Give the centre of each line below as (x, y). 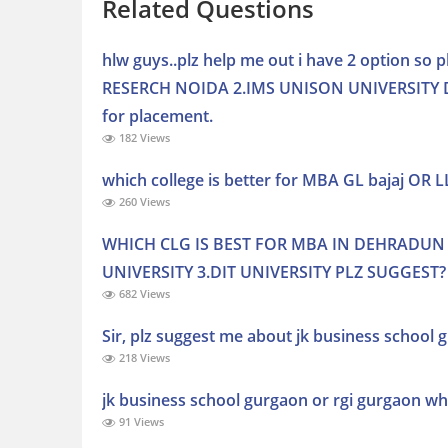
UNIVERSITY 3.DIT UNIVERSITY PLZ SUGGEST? (274, 272)
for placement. (157, 116)
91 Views (140, 422)
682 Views (143, 294)
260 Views (143, 202)
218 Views (143, 358)
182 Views (143, 138)
